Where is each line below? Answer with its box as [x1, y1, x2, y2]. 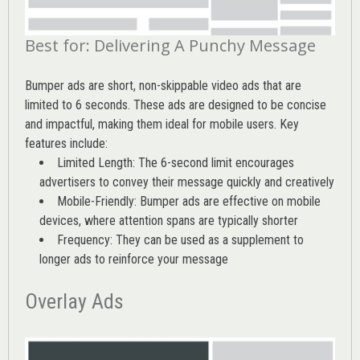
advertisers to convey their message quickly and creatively [39, 174, 334, 190]
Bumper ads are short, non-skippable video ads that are [25, 78, 301, 94]
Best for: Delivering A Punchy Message [25, 35, 316, 57]
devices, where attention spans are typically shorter [39, 213, 298, 229]
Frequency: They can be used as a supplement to [57, 232, 304, 248]
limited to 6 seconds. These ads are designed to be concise [25, 97, 326, 113]
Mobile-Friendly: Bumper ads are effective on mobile [57, 194, 321, 210]
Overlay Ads [25, 289, 124, 314]
